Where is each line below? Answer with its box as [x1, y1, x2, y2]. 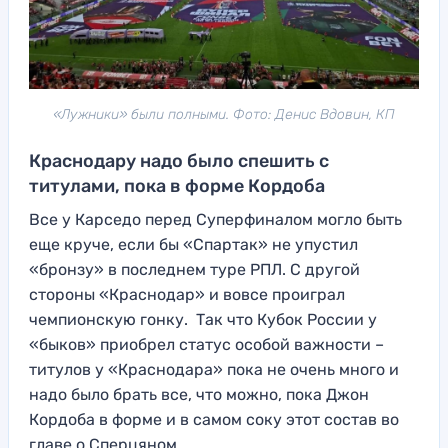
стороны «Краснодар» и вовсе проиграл [29, 285, 345, 305]
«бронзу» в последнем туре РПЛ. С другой [29, 260, 360, 280]
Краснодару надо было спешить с [29, 150, 329, 173]
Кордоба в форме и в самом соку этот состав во [29, 410, 399, 430]
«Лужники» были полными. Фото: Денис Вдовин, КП [53, 106, 395, 124]
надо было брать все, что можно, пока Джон [29, 385, 369, 405]
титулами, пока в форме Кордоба [29, 175, 325, 198]
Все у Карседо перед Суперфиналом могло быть [29, 210, 402, 230]
